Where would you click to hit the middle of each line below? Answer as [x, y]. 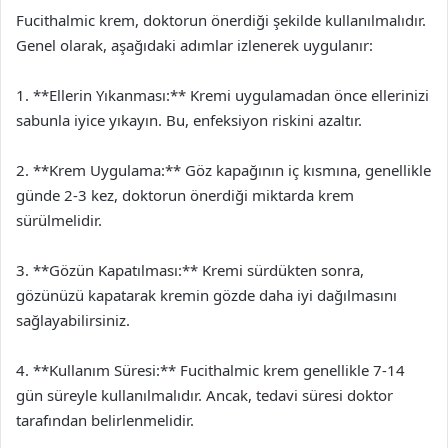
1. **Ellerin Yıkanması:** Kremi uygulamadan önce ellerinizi [222, 95]
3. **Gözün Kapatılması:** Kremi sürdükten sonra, [190, 270]
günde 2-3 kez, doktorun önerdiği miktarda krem [185, 195]
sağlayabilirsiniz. [73, 320]
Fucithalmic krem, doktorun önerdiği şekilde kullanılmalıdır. [221, 20]
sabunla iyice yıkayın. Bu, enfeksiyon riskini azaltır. [189, 120]
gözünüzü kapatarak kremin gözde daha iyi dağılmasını [206, 295]
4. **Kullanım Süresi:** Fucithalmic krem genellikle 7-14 [210, 370]
